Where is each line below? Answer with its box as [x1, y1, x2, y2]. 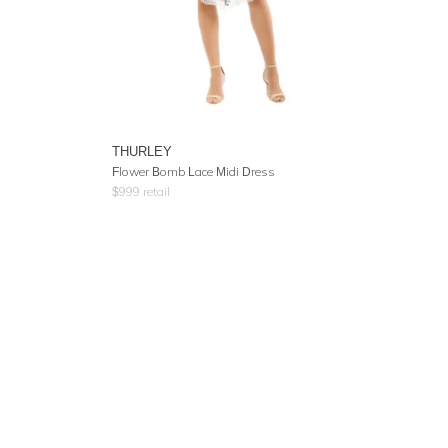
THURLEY [112, 143, 172, 159]
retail [140, 184, 170, 199]
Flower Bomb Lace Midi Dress [112, 164, 275, 179]
